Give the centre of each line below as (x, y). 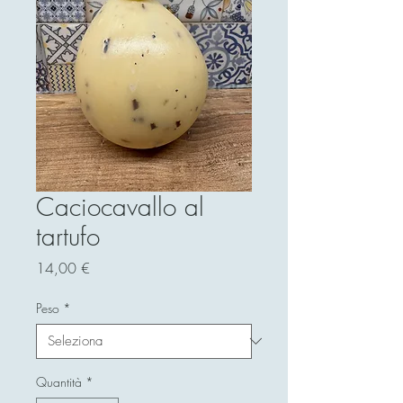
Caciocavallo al (120, 206)
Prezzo (109, 267)
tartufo (68, 236)
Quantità (59, 381)
